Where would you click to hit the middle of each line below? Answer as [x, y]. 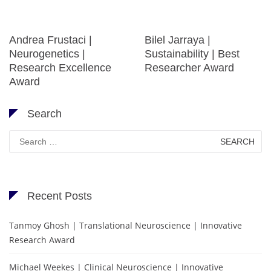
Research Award [42, 240]
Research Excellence [60, 67]
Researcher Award [189, 67]
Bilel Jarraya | [178, 40]
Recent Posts [60, 196]
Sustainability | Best [192, 54]
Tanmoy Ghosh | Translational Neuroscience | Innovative [126, 225]
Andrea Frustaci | [51, 40]
